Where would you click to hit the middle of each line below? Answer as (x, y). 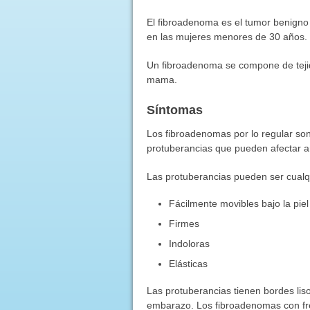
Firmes (184, 223)
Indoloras (190, 243)
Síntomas (174, 110)
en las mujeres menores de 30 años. (227, 36)
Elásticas (189, 263)
